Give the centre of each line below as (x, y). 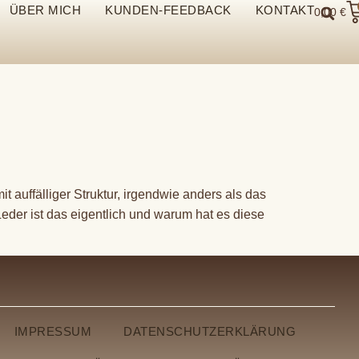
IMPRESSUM (53, 332)
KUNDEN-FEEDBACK (168, 10)
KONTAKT (285, 10)
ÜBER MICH (45, 10)
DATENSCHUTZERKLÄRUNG (210, 332)
